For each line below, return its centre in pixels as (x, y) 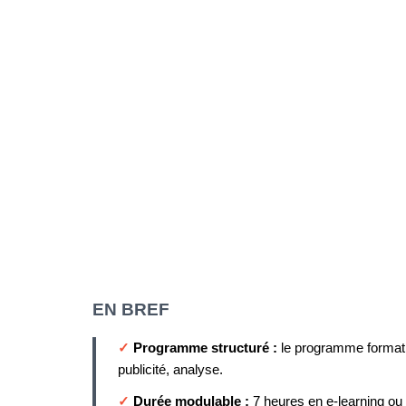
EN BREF (131, 309)
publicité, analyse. (170, 369)
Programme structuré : (207, 348)
